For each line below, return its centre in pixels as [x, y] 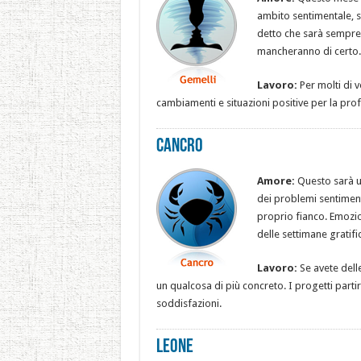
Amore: [276, 181]
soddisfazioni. [189, 303]
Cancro [179, 147]
